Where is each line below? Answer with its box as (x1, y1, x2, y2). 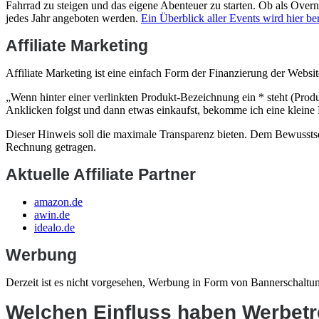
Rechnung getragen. (6, 141, 96, 153)
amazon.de (34, 196, 83, 208)
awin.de (34, 209, 70, 221)
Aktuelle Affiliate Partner (6, 165, 196, 184)
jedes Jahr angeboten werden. (6, 12, 141, 24)
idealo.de (34, 221, 75, 234)
